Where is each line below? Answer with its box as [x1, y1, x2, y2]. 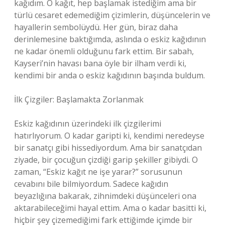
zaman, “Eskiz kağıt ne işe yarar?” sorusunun [14, 166, 182, 177]
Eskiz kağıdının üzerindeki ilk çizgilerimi [14, 118, 161, 129]
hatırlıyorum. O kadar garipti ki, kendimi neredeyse [14, 130, 204, 141]
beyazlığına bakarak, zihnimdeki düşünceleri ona [14, 190, 196, 201]
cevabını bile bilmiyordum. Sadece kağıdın [14, 178, 168, 189]
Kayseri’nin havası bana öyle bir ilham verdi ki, [14, 58, 186, 69]
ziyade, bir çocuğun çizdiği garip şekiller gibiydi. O [14, 154, 198, 165]
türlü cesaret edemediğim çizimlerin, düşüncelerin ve [14, 10, 210, 21]
